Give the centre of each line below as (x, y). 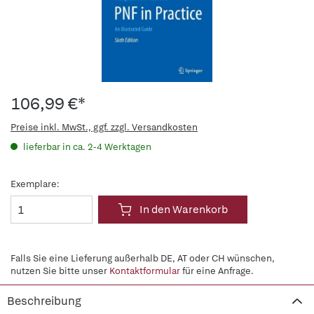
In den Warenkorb (184, 210)
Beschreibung (44, 301)
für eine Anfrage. (217, 271)
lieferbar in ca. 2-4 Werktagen (86, 147)
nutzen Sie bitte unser (60, 271)
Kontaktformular (145, 271)
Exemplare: (35, 184)
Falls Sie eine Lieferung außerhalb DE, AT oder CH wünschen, (143, 258)
